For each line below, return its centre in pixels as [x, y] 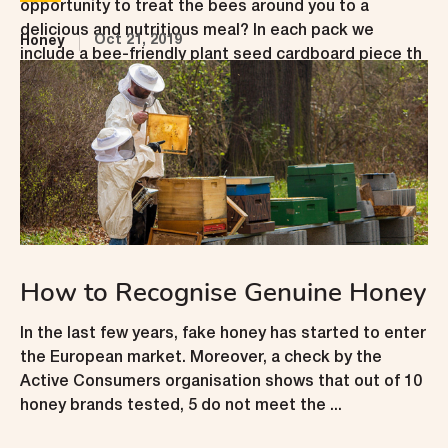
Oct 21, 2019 [138, 41]
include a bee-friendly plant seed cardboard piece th [221, 55]
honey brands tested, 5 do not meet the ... [181, 406]
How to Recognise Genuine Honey [223, 293]
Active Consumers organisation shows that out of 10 [221, 382]
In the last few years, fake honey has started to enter [223, 334]
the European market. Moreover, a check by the [201, 358]
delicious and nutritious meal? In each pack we [197, 31]
